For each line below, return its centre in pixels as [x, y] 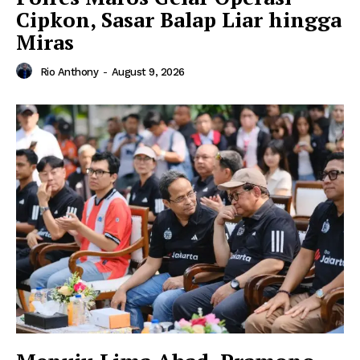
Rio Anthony [69, 72]
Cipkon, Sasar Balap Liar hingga [179, 19]
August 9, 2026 [148, 72]
